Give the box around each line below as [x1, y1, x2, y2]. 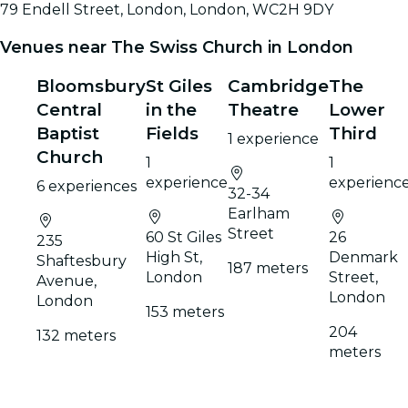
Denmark [329, 248, 398, 266]
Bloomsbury [36, 75, 146, 97]
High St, [146, 248, 202, 266]
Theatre [228, 98, 299, 120]
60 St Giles [146, 228, 221, 246]
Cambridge [228, 75, 329, 97]
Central [36, 98, 102, 120]
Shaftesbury [36, 251, 127, 270]
